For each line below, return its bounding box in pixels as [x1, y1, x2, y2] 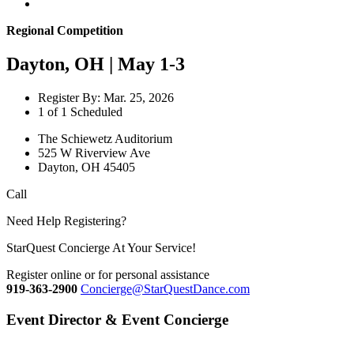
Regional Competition [6, 24, 123, 37]
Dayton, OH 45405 [38, 160, 135, 174]
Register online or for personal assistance [6, 267, 209, 281]
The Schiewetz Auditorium [38, 131, 172, 145]
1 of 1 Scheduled [38, 104, 122, 119]
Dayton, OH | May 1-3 [6, 53, 185, 74]
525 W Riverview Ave [38, 145, 150, 160]
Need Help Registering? [6, 213, 126, 228]
